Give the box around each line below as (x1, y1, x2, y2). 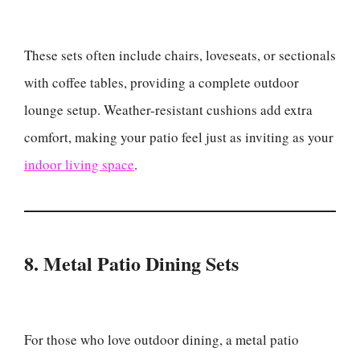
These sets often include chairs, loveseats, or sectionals (24, 45, 336, 64)
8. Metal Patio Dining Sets (24, 248, 239, 277)
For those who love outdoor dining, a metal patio (24, 329, 299, 349)
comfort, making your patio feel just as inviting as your (24, 127, 333, 146)
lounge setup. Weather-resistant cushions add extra (24, 100, 313, 119)
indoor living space (24, 154, 134, 174)
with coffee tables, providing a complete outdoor (24, 72, 299, 92)
